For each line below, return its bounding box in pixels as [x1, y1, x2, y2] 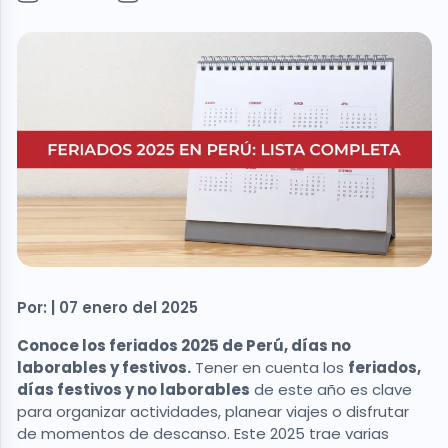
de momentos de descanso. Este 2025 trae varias [17, 423, 389, 445]
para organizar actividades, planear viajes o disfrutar [17, 401, 409, 423]
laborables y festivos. [17, 357, 191, 379]
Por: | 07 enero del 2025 [17, 297, 198, 319]
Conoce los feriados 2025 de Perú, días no [17, 335, 351, 357]
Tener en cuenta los [191, 357, 348, 379]
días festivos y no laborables [17, 379, 250, 401]
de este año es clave [250, 379, 412, 401]
